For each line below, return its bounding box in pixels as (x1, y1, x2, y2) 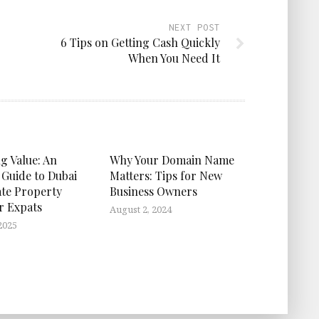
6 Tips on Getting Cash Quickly (61, 34, 220, 50)
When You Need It (128, 50, 220, 66)
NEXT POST (169, 21, 220, 33)
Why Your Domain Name (110, 152, 234, 167)
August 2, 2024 (110, 202, 172, 216)
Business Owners (110, 183, 197, 199)
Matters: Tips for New (110, 167, 222, 183)
